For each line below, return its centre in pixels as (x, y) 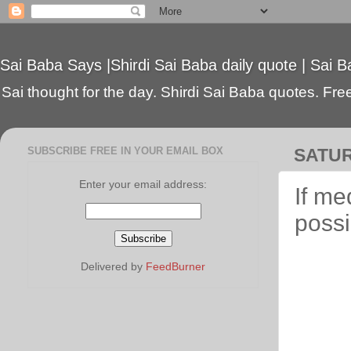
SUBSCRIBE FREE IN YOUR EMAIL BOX (125, 150)
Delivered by (113, 266)
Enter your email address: (143, 184)
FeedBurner (175, 266)
